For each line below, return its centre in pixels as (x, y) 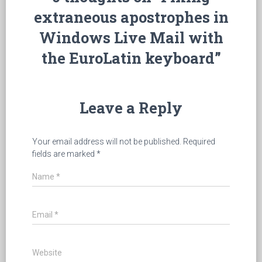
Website (47, 252)
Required (198, 141)
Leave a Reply (131, 107)
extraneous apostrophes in (131, 17)
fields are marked (64, 154)
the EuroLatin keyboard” (131, 58)
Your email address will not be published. (107, 141)
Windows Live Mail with (131, 37)
